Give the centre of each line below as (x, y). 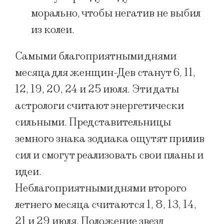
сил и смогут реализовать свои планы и (109, 155)
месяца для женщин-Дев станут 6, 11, (105, 72)
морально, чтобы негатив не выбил (116, 13)
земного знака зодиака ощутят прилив (110, 138)
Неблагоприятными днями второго (101, 188)
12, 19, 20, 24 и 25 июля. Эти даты (97, 89)
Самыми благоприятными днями (96, 56)
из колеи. (53, 29)
